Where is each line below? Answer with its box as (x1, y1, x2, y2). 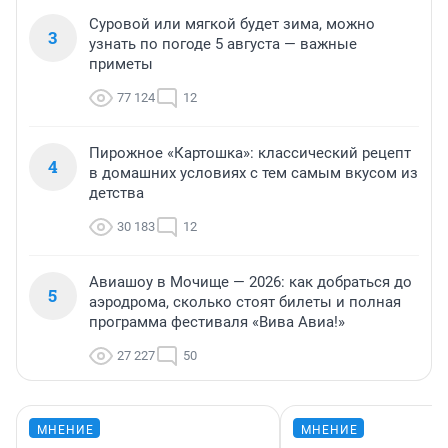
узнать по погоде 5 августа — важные (89, 34, 357, 53)
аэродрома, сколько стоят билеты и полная (89, 292, 401, 311)
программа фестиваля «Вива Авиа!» (89, 312, 345, 331)
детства (89, 183, 144, 202)
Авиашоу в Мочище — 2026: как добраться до (89, 272, 412, 291)
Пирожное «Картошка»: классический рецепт (89, 143, 411, 162)
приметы (89, 54, 153, 73)
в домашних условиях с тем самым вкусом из (89, 163, 418, 182)
